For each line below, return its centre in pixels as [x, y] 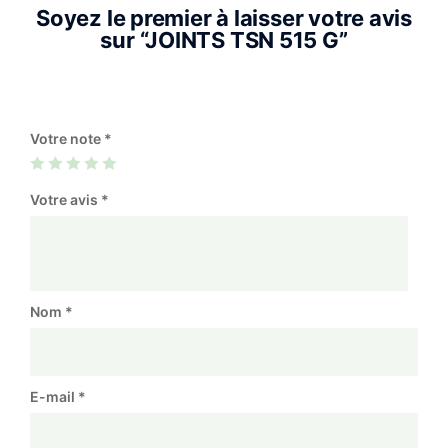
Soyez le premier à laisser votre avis [224, 18]
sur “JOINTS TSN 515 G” [224, 40]
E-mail [54, 396]
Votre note [67, 138]
